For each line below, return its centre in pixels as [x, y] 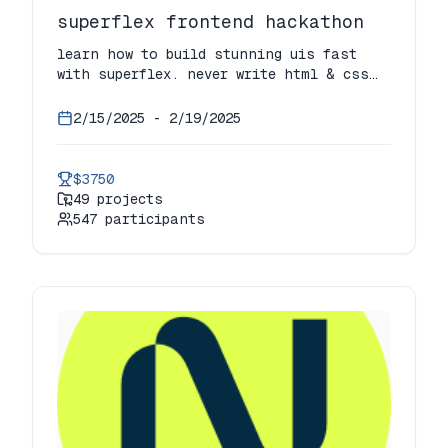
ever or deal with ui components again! [215, 93]
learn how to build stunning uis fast [207, 53]
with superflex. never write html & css [213, 73]
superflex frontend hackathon [210, 21]
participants [151, 218]
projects [126, 198]
